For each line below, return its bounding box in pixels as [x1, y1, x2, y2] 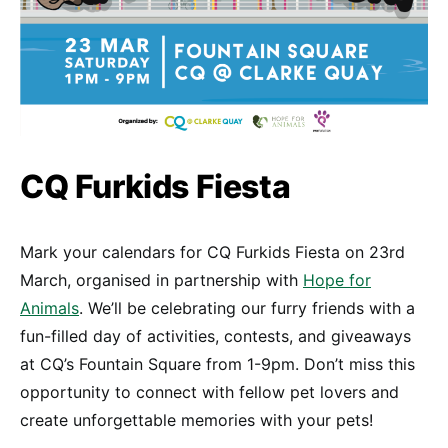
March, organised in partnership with [20, 269, 303, 290]
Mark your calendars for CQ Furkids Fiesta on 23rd [20, 241, 405, 262]
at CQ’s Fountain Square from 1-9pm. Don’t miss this [20, 353, 415, 374]
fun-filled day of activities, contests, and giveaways [20, 325, 411, 346]
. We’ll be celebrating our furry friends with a [79, 297, 415, 318]
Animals [20, 297, 79, 318]
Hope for [303, 269, 371, 290]
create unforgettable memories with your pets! [20, 409, 373, 430]
